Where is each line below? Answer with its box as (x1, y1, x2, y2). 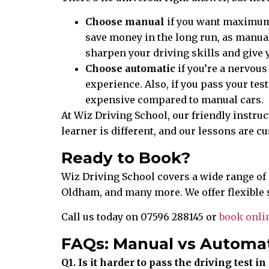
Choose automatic (85, 62, 175, 74)
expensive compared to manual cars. (85, 93, 264, 106)
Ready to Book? (61, 148, 190, 168)
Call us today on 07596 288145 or (61, 210, 219, 223)
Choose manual (85, 15, 165, 28)
